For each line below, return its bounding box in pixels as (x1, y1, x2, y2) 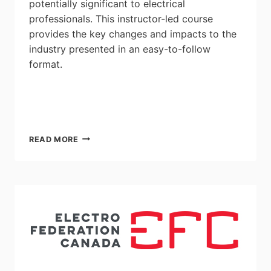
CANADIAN (77, 143, 124, 153)
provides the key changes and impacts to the (29, 27, 237, 40)
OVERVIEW (77, 180, 123, 189)
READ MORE (29, 134, 79, 144)
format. (29, 57, 62, 70)
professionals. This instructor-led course (29, 12, 213, 25)
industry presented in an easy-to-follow (29, 42, 211, 55)
